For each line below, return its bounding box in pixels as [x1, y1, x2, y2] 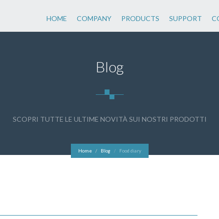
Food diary [119, 148, 141, 153]
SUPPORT [169, 14, 202, 22]
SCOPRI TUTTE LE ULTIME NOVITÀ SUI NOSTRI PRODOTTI [12, 115, 207, 123]
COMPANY [77, 14, 112, 22]
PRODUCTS [121, 14, 160, 22]
